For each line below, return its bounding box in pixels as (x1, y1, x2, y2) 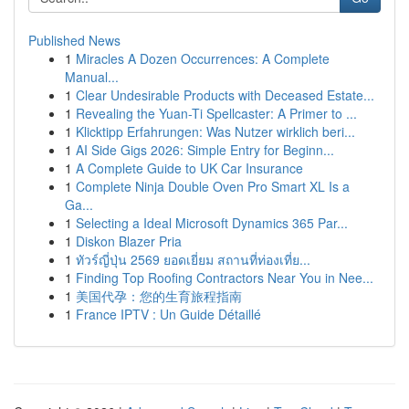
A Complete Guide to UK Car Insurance (76, 159, 303, 177)
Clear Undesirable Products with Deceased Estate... (76, 86, 374, 104)
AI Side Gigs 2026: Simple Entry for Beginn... (76, 141, 334, 159)
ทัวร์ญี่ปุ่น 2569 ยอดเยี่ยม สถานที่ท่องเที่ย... (76, 250, 310, 268)
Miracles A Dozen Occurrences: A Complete (76, 49, 330, 68)
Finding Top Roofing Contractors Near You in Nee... (76, 268, 373, 287)
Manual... (65, 68, 119, 86)
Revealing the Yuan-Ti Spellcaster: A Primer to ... (76, 104, 357, 122)
